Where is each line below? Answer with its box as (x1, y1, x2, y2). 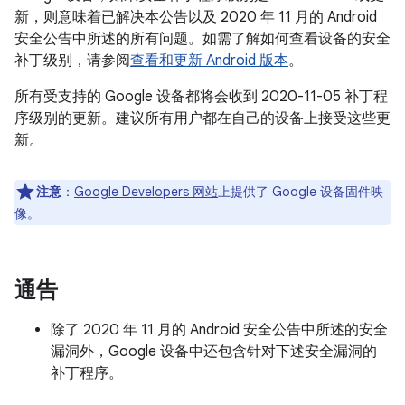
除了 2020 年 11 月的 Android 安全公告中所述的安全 (51, 321, 388, 339)
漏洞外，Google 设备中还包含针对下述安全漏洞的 (51, 343, 377, 361)
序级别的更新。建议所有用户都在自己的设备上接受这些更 (14, 109, 391, 127)
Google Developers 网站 (74, 184, 218, 200)
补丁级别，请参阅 (14, 52, 130, 70)
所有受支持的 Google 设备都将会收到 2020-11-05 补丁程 (14, 88, 388, 106)
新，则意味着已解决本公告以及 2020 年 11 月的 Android (14, 8, 377, 26)
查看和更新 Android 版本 (130, 52, 288, 70)
